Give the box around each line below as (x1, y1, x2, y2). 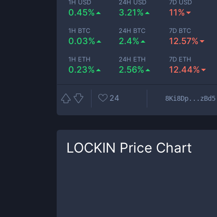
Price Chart (116, 139, 192, 156)
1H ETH (68, 55, 91, 63)
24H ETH (119, 55, 146, 63)
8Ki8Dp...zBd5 (165, 94, 216, 102)
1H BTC (68, 27, 90, 34)
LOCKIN (66, 139, 116, 156)
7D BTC (169, 27, 191, 34)
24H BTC (119, 27, 146, 34)
